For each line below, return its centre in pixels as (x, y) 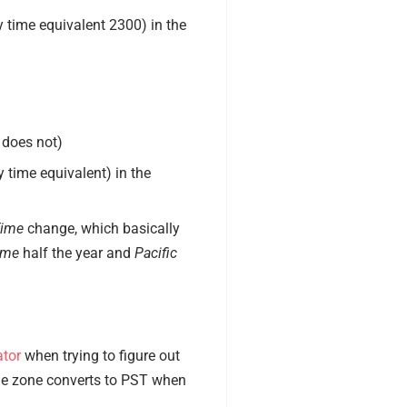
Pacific (155, 253)
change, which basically (101, 228)
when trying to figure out (100, 355)
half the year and (76, 253)
